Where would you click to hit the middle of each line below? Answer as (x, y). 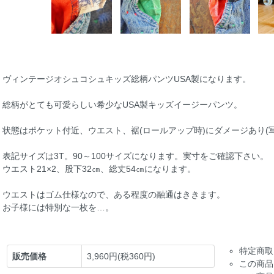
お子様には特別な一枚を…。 (58, 207)
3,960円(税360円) (121, 256)
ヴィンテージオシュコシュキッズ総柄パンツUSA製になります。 (127, 79)
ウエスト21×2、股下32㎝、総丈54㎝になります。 (99, 168)
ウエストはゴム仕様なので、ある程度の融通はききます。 (114, 194)
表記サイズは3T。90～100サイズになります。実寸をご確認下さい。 (135, 156)
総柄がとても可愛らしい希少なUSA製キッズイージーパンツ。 (122, 104)
